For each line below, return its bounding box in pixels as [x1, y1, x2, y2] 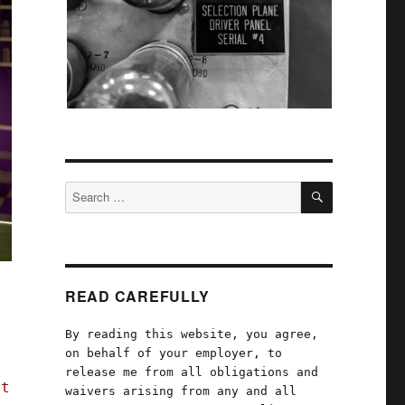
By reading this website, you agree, [64, 327, 318, 341]
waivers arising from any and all [64, 384, 297, 398]
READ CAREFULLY [64, 286, 210, 306]
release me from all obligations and [64, 365, 318, 379]
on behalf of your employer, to [64, 346, 282, 360]
